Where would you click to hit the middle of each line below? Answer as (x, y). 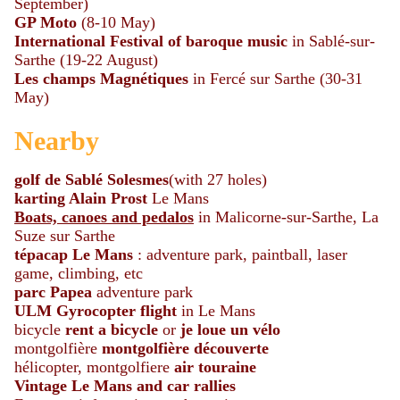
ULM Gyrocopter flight (96, 311)
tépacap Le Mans (74, 254)
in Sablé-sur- (331, 41)
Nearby (57, 141)
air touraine (215, 367)
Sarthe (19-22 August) (86, 60)
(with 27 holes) (218, 179)
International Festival (89, 41)
